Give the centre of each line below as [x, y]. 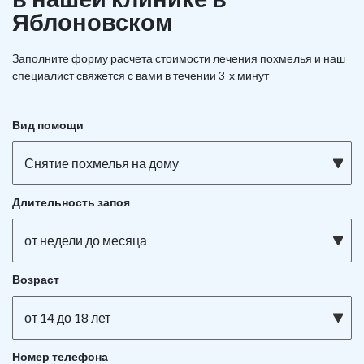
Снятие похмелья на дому [102, 163]
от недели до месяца [86, 240]
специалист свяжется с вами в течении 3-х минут [141, 75]
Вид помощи [48, 125]
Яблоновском [92, 22]
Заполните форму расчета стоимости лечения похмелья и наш [179, 58]
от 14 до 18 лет [67, 317]
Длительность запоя [71, 202]
